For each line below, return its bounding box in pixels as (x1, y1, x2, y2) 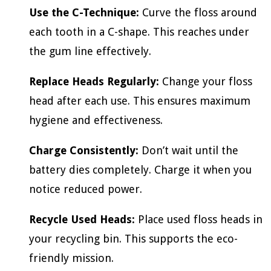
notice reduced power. (29, 182, 142, 195)
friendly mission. (29, 251, 114, 264)
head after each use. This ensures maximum (29, 94, 250, 107)
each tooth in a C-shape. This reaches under (29, 25, 249, 38)
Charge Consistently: (29, 143, 139, 157)
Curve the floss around (139, 5, 257, 19)
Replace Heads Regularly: (29, 74, 159, 88)
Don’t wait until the (139, 143, 238, 157)
